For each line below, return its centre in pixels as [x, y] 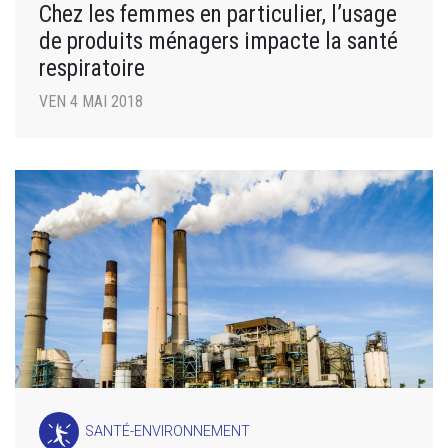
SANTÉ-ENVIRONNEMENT [168, 432]
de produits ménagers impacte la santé [218, 40]
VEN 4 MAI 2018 [91, 101]
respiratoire [92, 67]
